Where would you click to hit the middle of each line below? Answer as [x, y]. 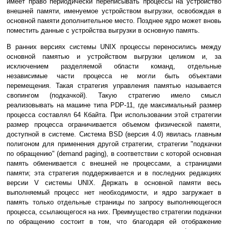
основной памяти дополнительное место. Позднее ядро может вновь [114, 21]
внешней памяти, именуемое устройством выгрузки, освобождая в [114, 11]
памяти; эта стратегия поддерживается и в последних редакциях [114, 173]
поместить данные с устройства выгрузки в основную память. [103, 31]
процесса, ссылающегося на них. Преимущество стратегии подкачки [114, 212]
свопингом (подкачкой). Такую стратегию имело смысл [114, 96]
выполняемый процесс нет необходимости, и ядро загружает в [114, 193]
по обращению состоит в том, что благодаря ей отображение [114, 222]
